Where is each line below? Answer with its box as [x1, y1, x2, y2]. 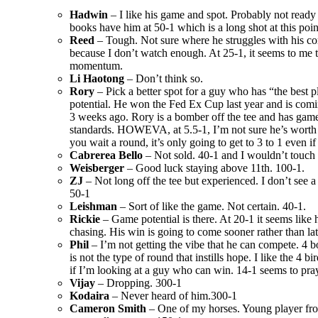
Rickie [70, 213, 100, 226]
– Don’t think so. [124, 72, 203, 85]
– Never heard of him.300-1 [109, 290, 237, 302]
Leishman [70, 200, 117, 213]
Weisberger [70, 162, 124, 175]
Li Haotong [70, 72, 124, 85]
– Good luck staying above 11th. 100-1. [124, 162, 305, 175]
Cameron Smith [70, 302, 146, 315]
